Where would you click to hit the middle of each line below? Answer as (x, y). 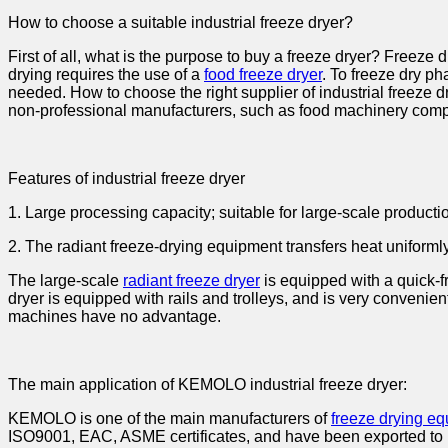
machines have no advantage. (114, 316)
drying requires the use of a (106, 74)
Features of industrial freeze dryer (126, 178)
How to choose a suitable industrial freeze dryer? (180, 22)
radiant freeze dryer (191, 280)
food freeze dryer (263, 74)
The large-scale (65, 280)
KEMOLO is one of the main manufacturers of (169, 418)
